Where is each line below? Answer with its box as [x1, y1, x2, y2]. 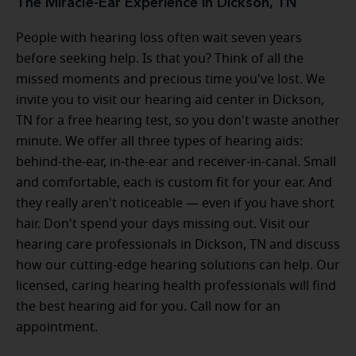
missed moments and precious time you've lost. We [16, 72, 325, 86]
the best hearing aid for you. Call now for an [16, 300, 281, 313]
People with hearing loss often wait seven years [16, 31, 302, 44]
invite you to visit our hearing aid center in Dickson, [16, 93, 324, 106]
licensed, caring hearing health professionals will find [16, 279, 336, 292]
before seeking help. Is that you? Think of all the [16, 52, 304, 65]
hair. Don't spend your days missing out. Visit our [16, 217, 310, 230]
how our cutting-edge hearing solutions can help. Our [16, 258, 340, 272]
